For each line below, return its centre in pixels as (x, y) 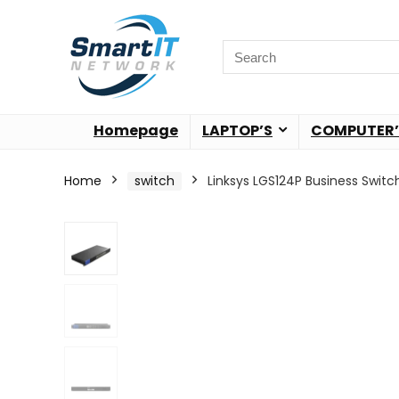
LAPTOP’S (237, 130)
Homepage (136, 130)
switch (155, 181)
